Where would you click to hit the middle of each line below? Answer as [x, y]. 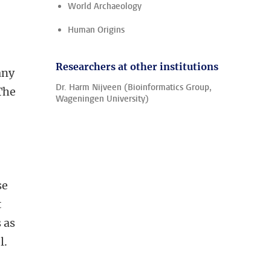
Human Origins [96, 30]
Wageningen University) [102, 99]
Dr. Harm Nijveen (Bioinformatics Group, [134, 87]
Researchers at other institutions [137, 67]
